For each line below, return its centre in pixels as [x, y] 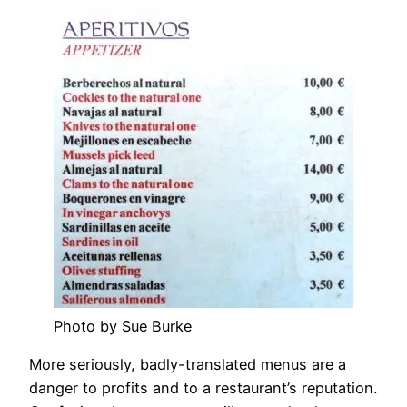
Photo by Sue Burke [123, 327]
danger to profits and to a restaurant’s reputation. [203, 388]
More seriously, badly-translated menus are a [188, 365]
